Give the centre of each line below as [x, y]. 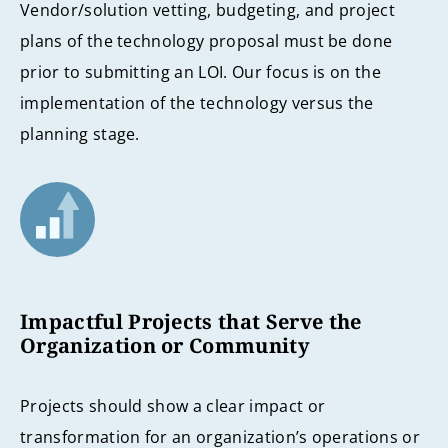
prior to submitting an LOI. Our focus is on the [201, 71]
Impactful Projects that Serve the [191, 321]
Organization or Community [165, 345]
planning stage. [80, 133]
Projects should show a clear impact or [173, 406]
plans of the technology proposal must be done [206, 40]
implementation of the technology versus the [197, 102]
